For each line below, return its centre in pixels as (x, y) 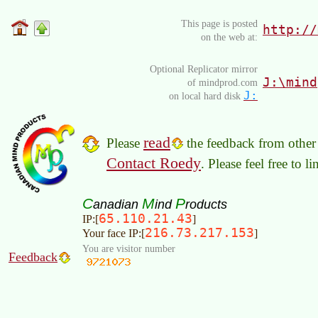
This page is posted (219, 23)
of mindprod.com (223, 82)
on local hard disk (206, 95)
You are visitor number (129, 248)
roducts (206, 204)
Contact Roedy (154, 163)
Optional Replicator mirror (204, 68)
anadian (117, 204)
